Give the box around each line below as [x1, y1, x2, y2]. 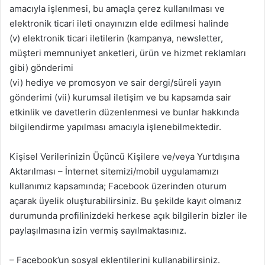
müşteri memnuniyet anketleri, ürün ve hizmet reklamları [9, 47, 246, 59]
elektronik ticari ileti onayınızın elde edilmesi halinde [9, 18, 229, 30]
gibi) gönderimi [9, 62, 73, 74]
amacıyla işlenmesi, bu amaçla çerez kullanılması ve [9, 3, 225, 15]
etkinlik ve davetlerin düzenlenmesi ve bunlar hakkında [9, 106, 239, 118]
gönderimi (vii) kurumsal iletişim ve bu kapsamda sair [9, 92, 231, 104]
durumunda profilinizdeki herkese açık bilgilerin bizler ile [9, 210, 247, 222]
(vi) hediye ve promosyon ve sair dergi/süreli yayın [9, 77, 221, 89]
